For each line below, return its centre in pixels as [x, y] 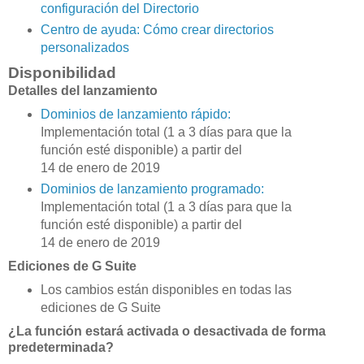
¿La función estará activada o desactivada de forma [167, 331]
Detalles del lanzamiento [84, 91]
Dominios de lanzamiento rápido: [135, 115]
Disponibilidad [64, 73]
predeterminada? [63, 347]
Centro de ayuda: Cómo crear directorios [157, 30]
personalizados [86, 48]
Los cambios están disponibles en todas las [166, 289]
